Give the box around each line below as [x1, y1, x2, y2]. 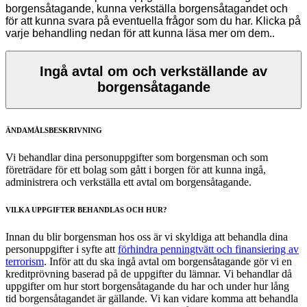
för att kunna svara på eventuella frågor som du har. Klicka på [5, 14, 301, 27]
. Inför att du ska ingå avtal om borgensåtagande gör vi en [44, 255, 292, 267]
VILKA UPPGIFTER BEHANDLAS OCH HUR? [5, 205, 167, 214]
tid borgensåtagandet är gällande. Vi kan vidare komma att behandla [5, 292, 298, 304]
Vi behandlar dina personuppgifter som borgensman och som [5, 151, 268, 163]
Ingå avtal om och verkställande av [40, 64, 267, 79]
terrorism [5, 255, 44, 267]
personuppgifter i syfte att [5, 243, 118, 255]
